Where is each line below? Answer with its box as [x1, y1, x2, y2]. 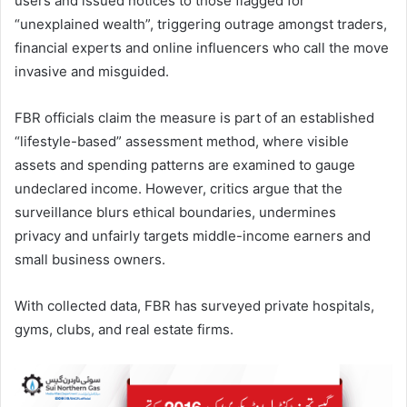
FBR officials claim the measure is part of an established [15, 109, 374, 127]
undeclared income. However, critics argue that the [15, 180, 342, 198]
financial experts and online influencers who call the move [15, 39, 389, 57]
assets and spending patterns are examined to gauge [15, 156, 355, 174]
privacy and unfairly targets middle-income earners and [15, 227, 371, 245]
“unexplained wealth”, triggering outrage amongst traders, [15, 15, 387, 34]
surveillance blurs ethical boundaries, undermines [15, 203, 336, 222]
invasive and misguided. [15, 63, 169, 81]
